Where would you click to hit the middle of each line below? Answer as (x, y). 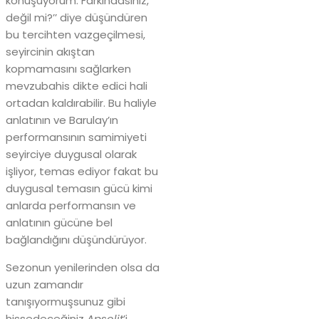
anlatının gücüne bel (59, 222)
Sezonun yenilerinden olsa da (83, 267)
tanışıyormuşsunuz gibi (66, 301)
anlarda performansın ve (71, 205)
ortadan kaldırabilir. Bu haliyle (81, 103)
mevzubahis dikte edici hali (77, 85)
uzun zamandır (45, 284)
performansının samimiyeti (76, 137)
